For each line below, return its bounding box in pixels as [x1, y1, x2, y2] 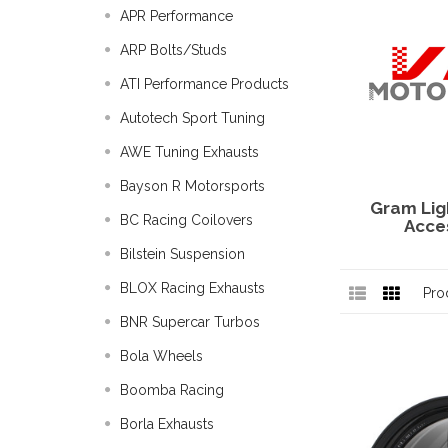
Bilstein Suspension [120, 246, 245, 262]
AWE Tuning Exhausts [120, 144, 259, 160]
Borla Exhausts [120, 416, 214, 432]
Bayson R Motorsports [120, 178, 265, 194]
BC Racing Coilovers [120, 212, 253, 228]
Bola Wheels [120, 348, 203, 364]
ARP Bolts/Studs [120, 42, 227, 58]
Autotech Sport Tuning [120, 110, 265, 126]
